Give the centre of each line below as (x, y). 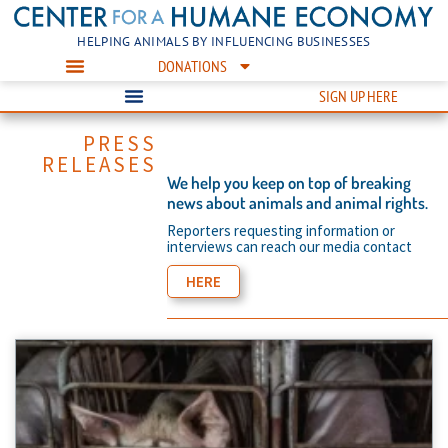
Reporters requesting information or (280, 230)
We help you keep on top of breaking (288, 182)
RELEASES (99, 164)
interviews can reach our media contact (289, 246)
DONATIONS (192, 65)
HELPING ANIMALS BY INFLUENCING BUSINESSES (224, 41)
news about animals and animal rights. (297, 202)
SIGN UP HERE (358, 95)
